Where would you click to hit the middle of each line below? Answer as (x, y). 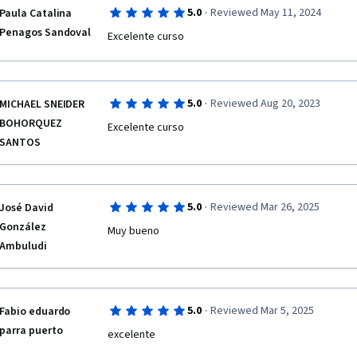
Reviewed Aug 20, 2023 (265, 104)
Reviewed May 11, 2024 (265, 13)
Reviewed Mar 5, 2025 (262, 311)
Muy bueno (133, 231)
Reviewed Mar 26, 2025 (265, 207)
